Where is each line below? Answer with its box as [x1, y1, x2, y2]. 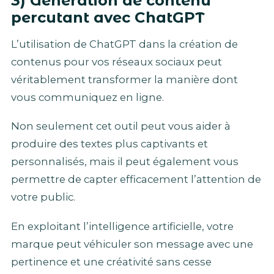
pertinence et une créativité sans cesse [11, 255, 212, 268]
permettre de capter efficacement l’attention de [11, 173, 261, 186]
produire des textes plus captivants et [11, 138, 208, 150]
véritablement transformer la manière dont [11, 73, 238, 86]
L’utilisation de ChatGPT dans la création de [11, 37, 238, 50]
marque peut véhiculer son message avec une [11, 237, 253, 250]
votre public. [11, 191, 75, 204]
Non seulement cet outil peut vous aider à [11, 120, 231, 133]
